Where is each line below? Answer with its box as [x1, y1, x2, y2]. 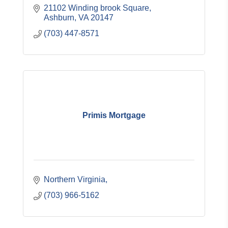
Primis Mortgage [82, 110, 146, 120]
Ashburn [44, 13, 74, 22]
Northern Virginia [44, 175, 105, 184]
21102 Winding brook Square [44, 4, 149, 12]
